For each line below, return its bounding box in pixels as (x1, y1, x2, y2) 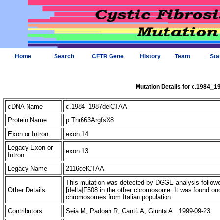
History (139, 53, 161, 60)
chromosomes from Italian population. (66, 193, 177, 201)
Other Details (8, 186, 45, 193)
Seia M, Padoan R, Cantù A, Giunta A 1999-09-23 (66, 207, 210, 215)
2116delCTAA (66, 165, 104, 172)
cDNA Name (8, 103, 43, 110)
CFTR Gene (91, 53, 124, 60)
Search (54, 53, 74, 60)
